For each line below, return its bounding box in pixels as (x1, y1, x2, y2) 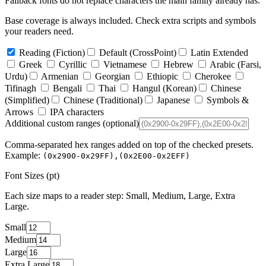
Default (99, 47, 127, 58)
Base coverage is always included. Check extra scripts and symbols (5, 15, 256, 26)
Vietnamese (103, 59, 147, 69)
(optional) (103, 118, 139, 128)
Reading (19, 47, 50, 58)
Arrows (5, 106, 33, 117)
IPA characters (50, 106, 104, 117)
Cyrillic (59, 59, 87, 69)
